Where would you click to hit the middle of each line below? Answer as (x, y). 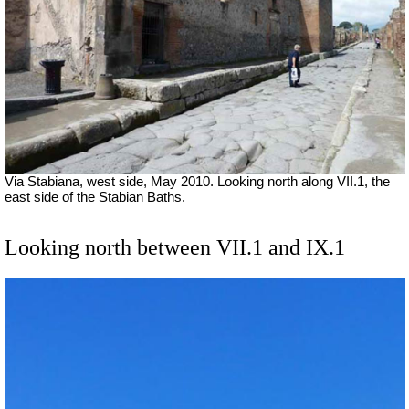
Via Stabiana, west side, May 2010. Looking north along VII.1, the (197, 181)
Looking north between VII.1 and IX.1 (175, 247)
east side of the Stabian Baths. (95, 197)
